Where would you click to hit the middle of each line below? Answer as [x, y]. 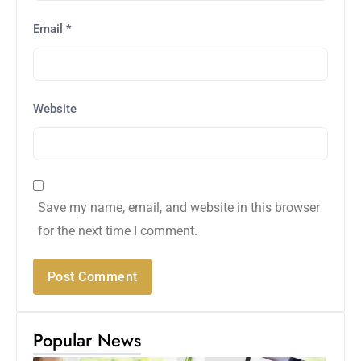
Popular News [87, 340]
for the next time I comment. [118, 230]
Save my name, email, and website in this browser [179, 207]
